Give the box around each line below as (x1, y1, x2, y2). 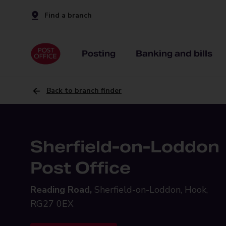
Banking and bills (136, 48, 212, 59)
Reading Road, (30, 184, 92, 196)
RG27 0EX (30, 198, 74, 210)
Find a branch (44, 10, 92, 20)
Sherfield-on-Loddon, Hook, (94, 184, 208, 196)
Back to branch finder (46, 86, 122, 95)
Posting (82, 48, 116, 59)
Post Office (30, 157, 131, 178)
